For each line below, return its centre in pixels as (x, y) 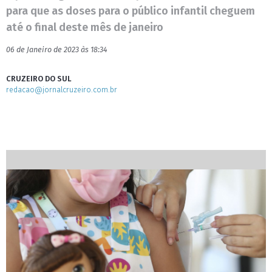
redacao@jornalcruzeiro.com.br (62, 90)
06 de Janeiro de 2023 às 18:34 (57, 49)
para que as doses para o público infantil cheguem (131, 11)
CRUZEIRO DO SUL (39, 79)
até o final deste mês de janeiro (85, 27)
